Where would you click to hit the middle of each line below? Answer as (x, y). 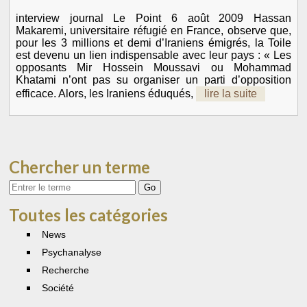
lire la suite (230, 93)
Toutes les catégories (89, 214)
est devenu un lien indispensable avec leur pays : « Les (153, 55)
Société (58, 287)
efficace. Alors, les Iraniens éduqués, (106, 93)
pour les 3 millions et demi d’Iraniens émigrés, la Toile (153, 42)
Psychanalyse (71, 252)
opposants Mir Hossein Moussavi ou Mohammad (153, 67)
